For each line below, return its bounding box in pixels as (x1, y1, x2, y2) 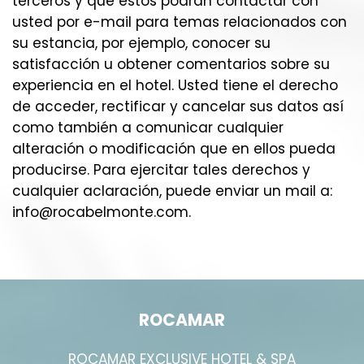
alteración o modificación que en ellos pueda (12, 139, 336, 158)
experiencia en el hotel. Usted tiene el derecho (12, 76, 338, 95)
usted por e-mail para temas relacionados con (12, 12, 347, 32)
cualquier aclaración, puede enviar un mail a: (12, 181, 332, 201)
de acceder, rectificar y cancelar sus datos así (12, 97, 344, 116)
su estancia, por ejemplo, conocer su (12, 33, 271, 53)
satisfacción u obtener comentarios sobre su (12, 54, 330, 74)
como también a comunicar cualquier (12, 118, 284, 137)
